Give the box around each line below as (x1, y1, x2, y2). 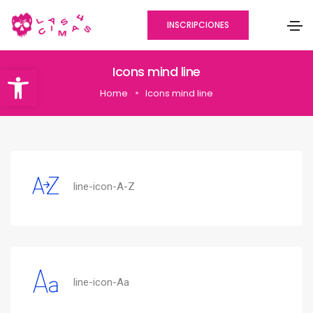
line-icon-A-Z (73, 180, 135, 193)
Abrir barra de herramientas (6, 63, 134, 89)
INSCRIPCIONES (167, 19, 230, 31)
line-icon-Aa (73, 275, 129, 289)
